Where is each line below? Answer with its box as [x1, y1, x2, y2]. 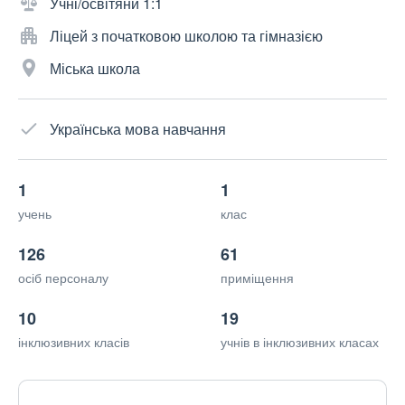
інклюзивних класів [18, 333, 129, 352]
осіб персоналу [18, 268, 108, 287]
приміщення [221, 268, 294, 287]
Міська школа [50, 58, 140, 80]
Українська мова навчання [50, 118, 226, 140]
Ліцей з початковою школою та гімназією [50, 25, 323, 47]
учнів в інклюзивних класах [221, 333, 379, 352]
